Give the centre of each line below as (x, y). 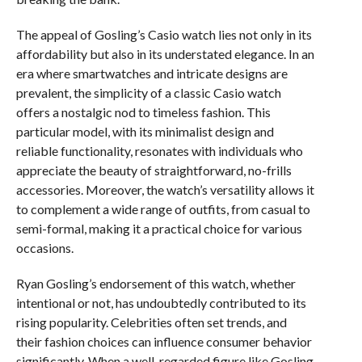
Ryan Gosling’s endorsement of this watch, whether (156, 283)
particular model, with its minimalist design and (145, 131)
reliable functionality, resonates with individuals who (159, 150)
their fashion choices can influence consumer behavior (164, 341)
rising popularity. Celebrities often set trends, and (151, 322)
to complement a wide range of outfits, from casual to (163, 208)
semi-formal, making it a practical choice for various (159, 228)
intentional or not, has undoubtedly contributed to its (161, 302)
